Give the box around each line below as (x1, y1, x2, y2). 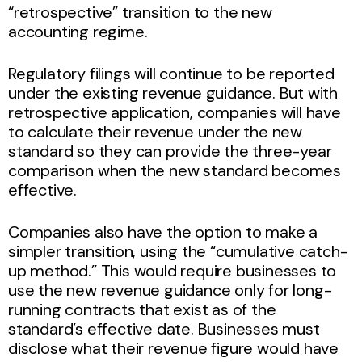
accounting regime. (8, 20, 148, 42)
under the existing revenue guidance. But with (8, 82, 338, 103)
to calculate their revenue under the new (8, 120, 302, 142)
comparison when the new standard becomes (8, 159, 341, 181)
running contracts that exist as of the (8, 298, 276, 320)
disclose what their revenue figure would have (8, 337, 339, 359)
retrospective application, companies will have (8, 101, 341, 123)
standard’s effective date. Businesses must (8, 318, 320, 339)
